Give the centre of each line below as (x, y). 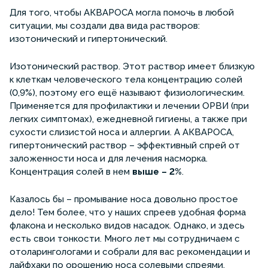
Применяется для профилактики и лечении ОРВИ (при (129, 106)
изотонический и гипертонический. (90, 39)
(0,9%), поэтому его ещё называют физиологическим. (127, 92)
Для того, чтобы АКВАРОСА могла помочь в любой (122, 12)
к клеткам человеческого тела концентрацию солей (126, 79)
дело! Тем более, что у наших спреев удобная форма (128, 212)
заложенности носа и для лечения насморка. (109, 158)
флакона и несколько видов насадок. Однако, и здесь (127, 225)
